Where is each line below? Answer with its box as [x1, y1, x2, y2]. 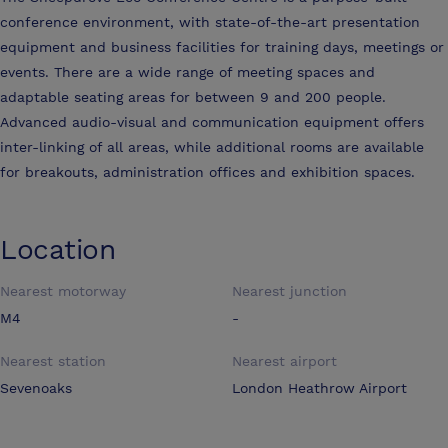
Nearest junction [232, 283, 347, 300]
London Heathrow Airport [232, 380, 407, 397]
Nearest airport [232, 353, 337, 370]
